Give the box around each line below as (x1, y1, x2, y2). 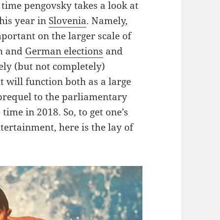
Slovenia (49, 14, 87, 27)
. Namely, (86, 14, 128, 27)
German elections (25, 45, 104, 58)
